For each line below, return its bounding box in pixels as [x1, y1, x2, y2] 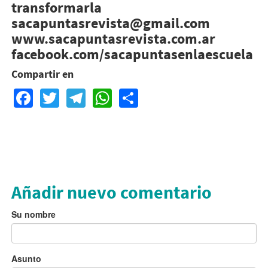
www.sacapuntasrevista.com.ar [11, 29, 215, 48]
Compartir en [11, 66, 74, 81]
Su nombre [11, 208, 56, 221]
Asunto [11, 252, 41, 265]
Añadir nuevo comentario [11, 181, 212, 204]
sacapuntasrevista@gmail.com [11, 13, 210, 32]
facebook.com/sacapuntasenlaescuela [11, 44, 253, 63]
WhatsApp [111, 81, 200, 109]
